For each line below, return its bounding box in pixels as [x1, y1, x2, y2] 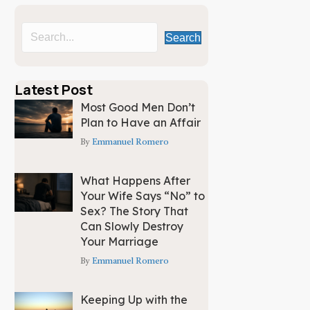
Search [165, 31, 201, 44]
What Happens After [80, 174, 191, 188]
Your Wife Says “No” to [80, 189, 206, 203]
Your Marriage [80, 235, 159, 249]
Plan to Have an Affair [80, 116, 201, 130]
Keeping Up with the [80, 293, 188, 307]
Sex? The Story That [80, 204, 189, 219]
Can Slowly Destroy [80, 219, 184, 234]
